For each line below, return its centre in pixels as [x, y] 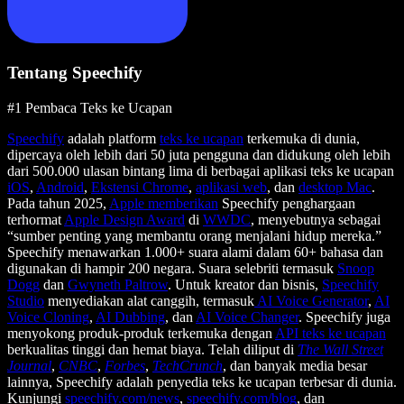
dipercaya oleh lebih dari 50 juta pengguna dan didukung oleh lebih [199, 155]
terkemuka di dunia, [302, 139]
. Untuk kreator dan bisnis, [245, 285]
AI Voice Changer [247, 317]
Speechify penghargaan [287, 204]
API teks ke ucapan [331, 334]
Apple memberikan [164, 204]
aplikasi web [231, 188]
